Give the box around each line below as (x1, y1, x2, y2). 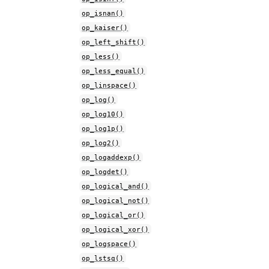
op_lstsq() (82, 254, 124, 262)
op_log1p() (82, 124, 124, 133)
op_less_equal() (82, 67, 145, 75)
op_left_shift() (82, 38, 145, 46)
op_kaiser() (82, 23, 128, 32)
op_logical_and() (82, 182, 150, 190)
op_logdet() (82, 168, 128, 176)
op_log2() (82, 139, 120, 147)
